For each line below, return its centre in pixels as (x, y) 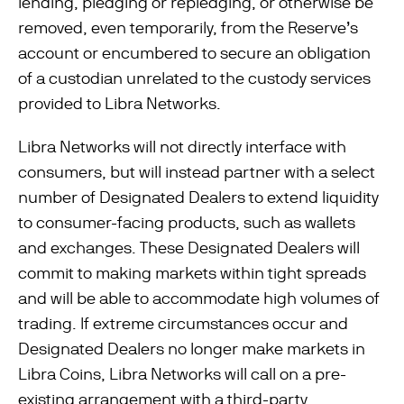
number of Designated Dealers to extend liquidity (198, 197)
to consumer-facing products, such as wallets (187, 222)
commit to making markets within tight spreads (192, 273)
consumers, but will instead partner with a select (197, 172)
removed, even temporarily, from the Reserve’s (188, 28)
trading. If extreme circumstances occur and (183, 323)
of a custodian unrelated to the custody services (194, 78)
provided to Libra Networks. (119, 103)
